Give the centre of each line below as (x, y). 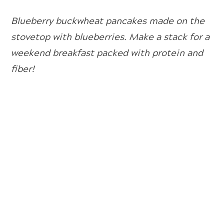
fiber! (23, 68)
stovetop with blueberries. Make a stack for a (110, 36)
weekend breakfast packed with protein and (107, 52)
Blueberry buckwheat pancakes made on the (108, 20)
